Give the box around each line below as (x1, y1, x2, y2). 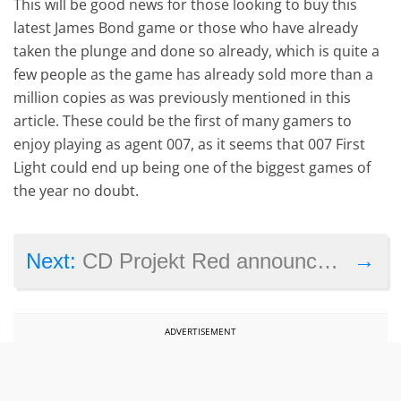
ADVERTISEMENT (165, 325, 236, 338)
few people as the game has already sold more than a (13, 64, 374, 85)
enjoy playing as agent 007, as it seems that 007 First (13, 134, 366, 155)
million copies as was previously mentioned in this (13, 88, 352, 108)
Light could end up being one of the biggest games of (13, 158, 371, 178)
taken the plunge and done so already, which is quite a (13, 41, 380, 62)
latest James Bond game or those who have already (13, 18, 359, 38)
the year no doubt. (13, 181, 140, 201)
